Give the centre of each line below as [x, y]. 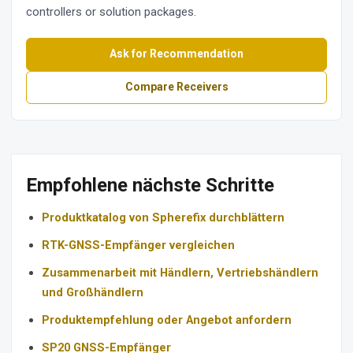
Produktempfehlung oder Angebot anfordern [167, 320]
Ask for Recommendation [176, 54]
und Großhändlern [93, 292]
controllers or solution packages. [111, 11]
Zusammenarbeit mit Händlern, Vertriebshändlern [180, 272]
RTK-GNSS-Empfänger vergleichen [138, 245]
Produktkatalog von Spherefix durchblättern [163, 217]
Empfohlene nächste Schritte [150, 185]
